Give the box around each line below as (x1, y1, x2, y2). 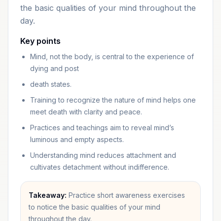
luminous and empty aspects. (30, 135, 124, 144)
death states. (30, 80, 72, 88)
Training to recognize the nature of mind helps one (30, 96, 196, 104)
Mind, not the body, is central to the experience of (30, 52, 194, 61)
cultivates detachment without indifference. (30, 163, 169, 171)
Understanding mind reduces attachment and (30, 151, 176, 159)
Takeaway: (29, 191, 67, 199)
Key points (20, 36, 61, 46)
